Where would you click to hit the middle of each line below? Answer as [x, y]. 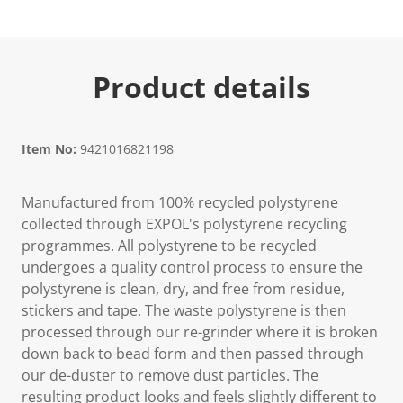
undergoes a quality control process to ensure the [192, 267]
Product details [201, 87]
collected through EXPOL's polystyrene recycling [184, 224]
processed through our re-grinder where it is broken [200, 332]
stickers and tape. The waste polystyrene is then [184, 310]
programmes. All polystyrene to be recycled [169, 246]
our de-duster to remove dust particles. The [170, 375]
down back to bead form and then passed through [193, 354]
